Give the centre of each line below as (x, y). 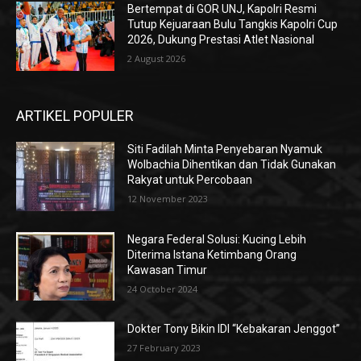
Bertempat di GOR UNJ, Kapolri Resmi (222, 9)
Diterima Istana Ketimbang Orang (212, 254)
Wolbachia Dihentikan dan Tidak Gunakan (232, 165)
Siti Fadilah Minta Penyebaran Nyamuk (225, 149)
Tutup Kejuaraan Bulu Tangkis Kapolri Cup (233, 25)
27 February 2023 (164, 348)
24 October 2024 (163, 288)
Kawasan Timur (168, 270)
